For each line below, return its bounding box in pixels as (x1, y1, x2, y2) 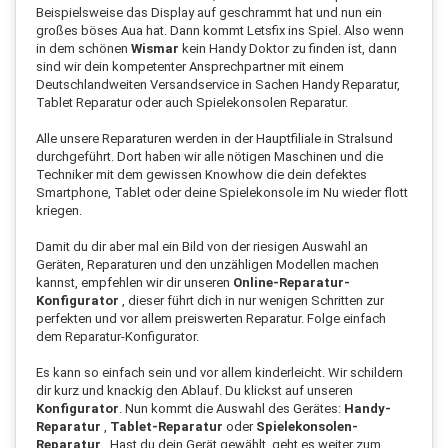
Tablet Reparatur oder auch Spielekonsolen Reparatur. (36, 94, 348, 110)
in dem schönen (36, 40, 131, 56)
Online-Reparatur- (233, 274, 350, 290)
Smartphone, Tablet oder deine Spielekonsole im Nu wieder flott (36, 184, 408, 200)
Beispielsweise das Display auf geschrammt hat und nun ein (36, 4, 382, 20)
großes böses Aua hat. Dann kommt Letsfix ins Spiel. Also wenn (36, 22, 404, 38)
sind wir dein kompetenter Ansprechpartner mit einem (36, 58, 344, 74)
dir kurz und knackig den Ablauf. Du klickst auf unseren (36, 382, 353, 398)
